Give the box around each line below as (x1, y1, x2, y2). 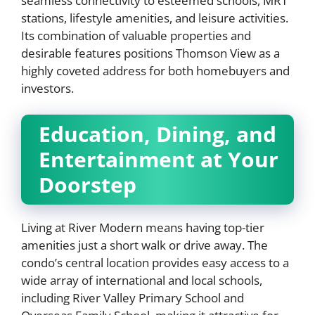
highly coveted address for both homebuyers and (21, 62, 290, 79)
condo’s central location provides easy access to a (21, 255, 289, 271)
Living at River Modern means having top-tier (21, 219, 264, 236)
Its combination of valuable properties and (21, 27, 251, 44)
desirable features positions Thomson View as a (21, 44, 280, 61)
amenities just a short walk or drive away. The (21, 237, 268, 254)
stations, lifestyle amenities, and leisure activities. (21, 9, 288, 26)
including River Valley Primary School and (21, 290, 244, 307)
